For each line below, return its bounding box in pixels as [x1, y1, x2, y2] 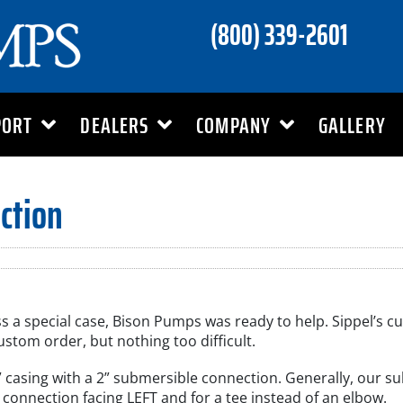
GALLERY [318, 106, 386, 143]
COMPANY [196, 106, 271, 143]
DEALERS [80, 106, 149, 143]
